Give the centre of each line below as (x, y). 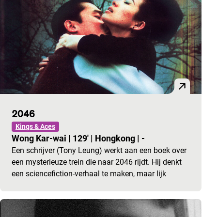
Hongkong (116, 139)
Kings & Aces (35, 127)
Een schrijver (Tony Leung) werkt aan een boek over (99, 151)
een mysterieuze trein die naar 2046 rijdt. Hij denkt (97, 162)
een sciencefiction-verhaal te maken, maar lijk (89, 174)
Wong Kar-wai (40, 139)
